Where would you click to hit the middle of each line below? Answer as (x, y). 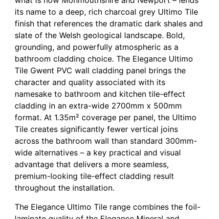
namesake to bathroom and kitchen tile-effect (100, 94)
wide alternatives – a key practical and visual (98, 153)
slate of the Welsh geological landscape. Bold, (100, 35)
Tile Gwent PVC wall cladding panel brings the (100, 71)
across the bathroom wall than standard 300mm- (106, 141)
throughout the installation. (65, 188)
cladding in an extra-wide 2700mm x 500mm (98, 106)
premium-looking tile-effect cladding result (94, 176)
